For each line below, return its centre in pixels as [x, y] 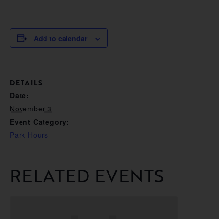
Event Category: [40, 121]
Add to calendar [60, 38]
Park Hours [29, 135]
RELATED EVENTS [87, 175]
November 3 [31, 108]
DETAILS [26, 82]
